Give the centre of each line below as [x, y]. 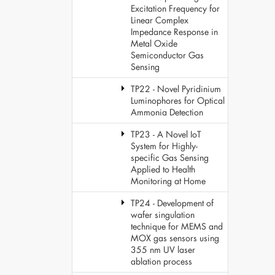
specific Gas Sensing [170, 157]
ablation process [161, 261]
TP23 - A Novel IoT [166, 134]
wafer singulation [163, 215]
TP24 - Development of [172, 203]
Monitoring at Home [168, 181]
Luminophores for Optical [178, 100]
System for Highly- [164, 146]
